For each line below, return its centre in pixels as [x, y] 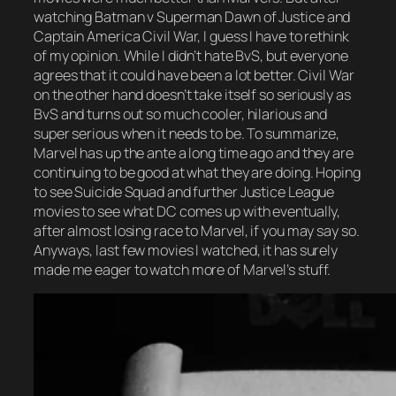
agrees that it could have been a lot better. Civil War [194, 75]
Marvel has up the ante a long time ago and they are [194, 152]
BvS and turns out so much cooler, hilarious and [181, 114]
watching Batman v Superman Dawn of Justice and [192, 16]
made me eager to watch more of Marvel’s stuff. [183, 269]
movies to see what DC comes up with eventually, [187, 211]
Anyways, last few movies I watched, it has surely [186, 250]
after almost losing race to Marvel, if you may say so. [197, 230]
